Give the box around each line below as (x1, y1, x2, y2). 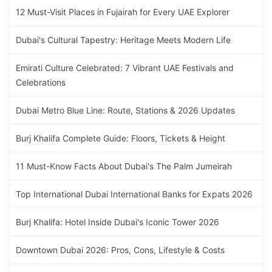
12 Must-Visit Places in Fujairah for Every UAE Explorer (16, 7, 229, 18)
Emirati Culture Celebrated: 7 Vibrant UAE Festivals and (16, 63, 234, 73)
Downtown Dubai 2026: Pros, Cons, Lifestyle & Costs (16, 245, 225, 256)
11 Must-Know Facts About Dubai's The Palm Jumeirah (16, 161, 232, 172)
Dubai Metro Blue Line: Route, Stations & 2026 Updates (16, 105, 235, 116)
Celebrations (16, 77, 66, 88)
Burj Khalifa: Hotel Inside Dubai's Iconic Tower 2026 (16, 217, 219, 228)
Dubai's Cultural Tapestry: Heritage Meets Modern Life (16, 35, 231, 46)
